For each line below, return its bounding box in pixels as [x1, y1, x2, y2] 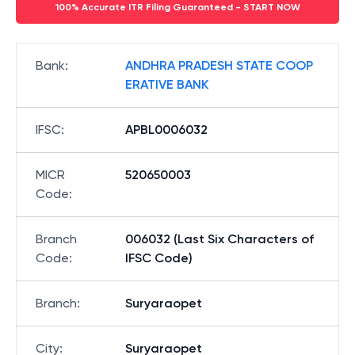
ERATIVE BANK [125, 77, 208, 92]
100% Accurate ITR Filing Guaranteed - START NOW [55, 2, 300, 13]
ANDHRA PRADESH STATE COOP [125, 58, 313, 73]
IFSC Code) [125, 250, 193, 265]
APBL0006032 [125, 122, 208, 137]
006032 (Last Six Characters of [125, 231, 314, 246]
